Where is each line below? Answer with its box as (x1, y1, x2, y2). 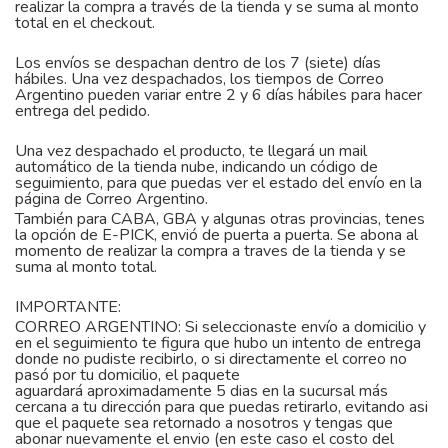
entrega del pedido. (15, 100, 154, 122)
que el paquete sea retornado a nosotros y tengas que (15, 412, 393, 434)
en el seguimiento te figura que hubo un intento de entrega (15, 332, 421, 354)
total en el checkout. (15, 12, 159, 34)
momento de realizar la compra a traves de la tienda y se (15, 240, 406, 262)
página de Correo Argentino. (15, 188, 208, 210)
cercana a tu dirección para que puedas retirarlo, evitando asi (15, 396, 428, 418)
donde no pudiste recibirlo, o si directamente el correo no (15, 348, 407, 370)
